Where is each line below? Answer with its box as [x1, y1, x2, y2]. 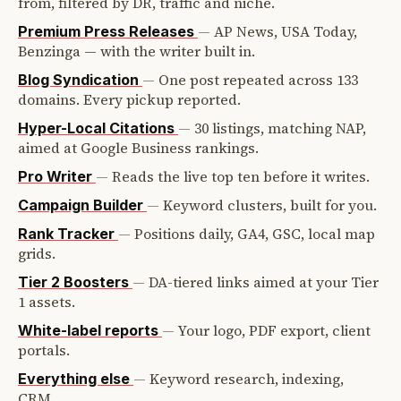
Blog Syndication [18, 71, 142, 89]
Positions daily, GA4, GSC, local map [134, 224, 375, 243]
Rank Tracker [18, 225, 118, 243]
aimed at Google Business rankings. [18, 138, 259, 158]
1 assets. [18, 292, 75, 311]
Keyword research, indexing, [149, 369, 344, 388]
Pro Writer [18, 167, 96, 185]
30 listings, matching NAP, [194, 118, 366, 138]
